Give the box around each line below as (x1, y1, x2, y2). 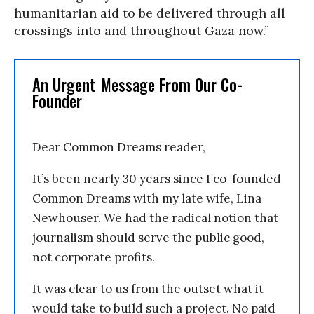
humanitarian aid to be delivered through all (14, 5, 285, 21)
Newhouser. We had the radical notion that (32, 210, 278, 226)
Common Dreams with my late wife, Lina (32, 191, 261, 206)
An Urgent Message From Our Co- (32, 73, 243, 97)
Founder (32, 89, 82, 113)
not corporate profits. (32, 250, 155, 265)
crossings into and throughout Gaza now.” (14, 22, 269, 39)
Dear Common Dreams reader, (32, 139, 205, 155)
